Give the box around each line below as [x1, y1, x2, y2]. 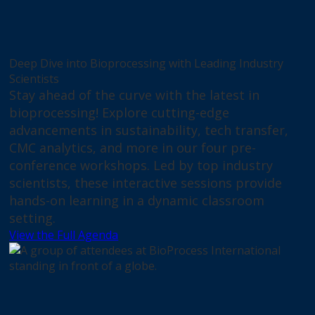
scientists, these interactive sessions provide [9, 174, 283, 192]
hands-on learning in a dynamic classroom [9, 192, 265, 210]
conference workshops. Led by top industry [9, 157, 274, 174]
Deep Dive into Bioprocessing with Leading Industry [9, 56, 284, 72]
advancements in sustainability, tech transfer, [9, 122, 289, 139]
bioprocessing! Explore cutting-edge [9, 104, 230, 122]
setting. [9, 210, 56, 227]
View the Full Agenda [9, 227, 119, 243]
